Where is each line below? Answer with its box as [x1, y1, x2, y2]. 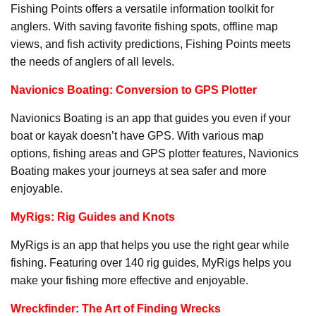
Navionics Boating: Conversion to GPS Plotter [11, 84, 257, 97]
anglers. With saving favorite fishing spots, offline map [11, 20, 278, 33]
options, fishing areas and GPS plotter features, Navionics [11, 147, 298, 160]
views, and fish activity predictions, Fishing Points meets [11, 38, 291, 51]
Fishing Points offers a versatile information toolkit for [11, 3, 274, 16]
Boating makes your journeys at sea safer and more [11, 165, 267, 178]
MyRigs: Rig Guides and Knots [11, 211, 175, 224]
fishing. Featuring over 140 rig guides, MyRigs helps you [11, 257, 291, 269]
